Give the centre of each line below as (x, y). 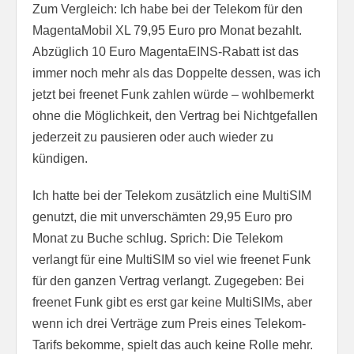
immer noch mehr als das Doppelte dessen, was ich (177, 73)
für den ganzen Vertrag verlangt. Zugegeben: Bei (168, 281)
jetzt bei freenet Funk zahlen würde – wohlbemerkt (173, 94)
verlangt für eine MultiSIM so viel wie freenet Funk (171, 259)
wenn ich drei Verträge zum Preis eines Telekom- (169, 323)
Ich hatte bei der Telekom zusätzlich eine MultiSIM (172, 195)
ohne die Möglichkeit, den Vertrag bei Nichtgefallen (175, 115)
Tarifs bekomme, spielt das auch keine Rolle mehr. (173, 345)
